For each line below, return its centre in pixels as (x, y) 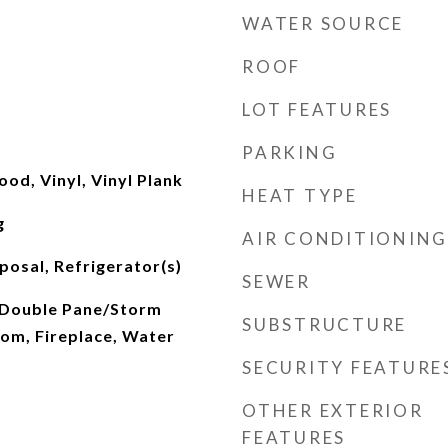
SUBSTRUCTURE (324, 324)
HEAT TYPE (300, 195)
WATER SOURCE (323, 23)
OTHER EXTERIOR (333, 410)
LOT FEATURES (317, 109)
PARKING (290, 152)
